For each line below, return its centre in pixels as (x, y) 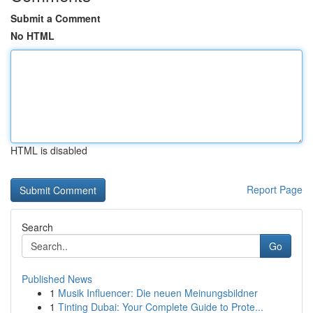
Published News (57, 279)
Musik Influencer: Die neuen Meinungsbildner (158, 293)
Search (37, 227)
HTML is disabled (49, 150)
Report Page (275, 189)
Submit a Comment (56, 18)
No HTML (32, 36)
